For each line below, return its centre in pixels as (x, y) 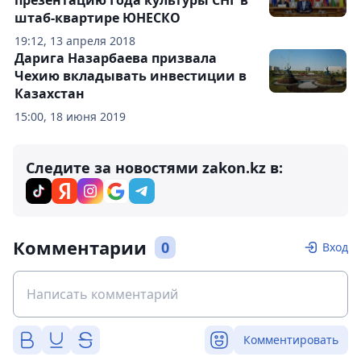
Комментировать (291, 339)
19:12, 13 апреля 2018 (75, 40)
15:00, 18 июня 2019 (70, 116)
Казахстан (50, 93)
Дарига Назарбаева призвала (116, 58)
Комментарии (80, 247)
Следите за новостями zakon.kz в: (154, 167)
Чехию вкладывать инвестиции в (131, 75)
